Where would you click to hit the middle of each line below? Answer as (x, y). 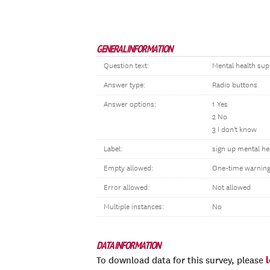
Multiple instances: (134, 207)
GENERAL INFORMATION (134, 49)
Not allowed (231, 188)
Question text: (126, 66)
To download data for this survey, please (181, 260)
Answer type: (124, 85)
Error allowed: (127, 188)
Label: (113, 149)
